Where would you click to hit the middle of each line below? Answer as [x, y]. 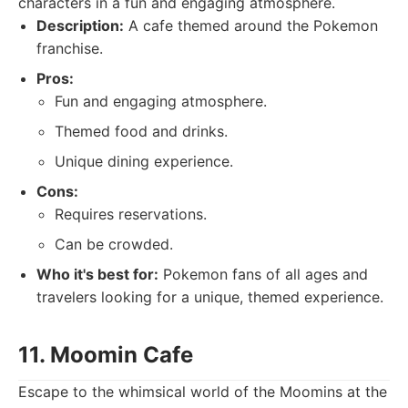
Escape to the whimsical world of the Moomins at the [203, 392]
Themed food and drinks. [141, 131]
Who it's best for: [97, 274]
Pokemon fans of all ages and [263, 274]
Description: [80, 25]
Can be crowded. [114, 244]
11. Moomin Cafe [106, 355]
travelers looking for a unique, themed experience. [210, 297]
